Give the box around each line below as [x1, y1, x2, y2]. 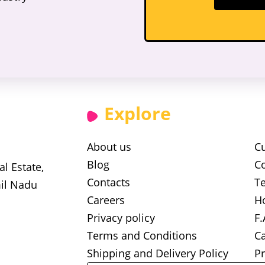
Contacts [87, 175, 130, 189]
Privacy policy [87, 211, 155, 225]
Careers [87, 193, 125, 207]
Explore [104, 101, 171, 125]
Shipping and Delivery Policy [87, 246, 228, 260]
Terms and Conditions [87, 228, 197, 243]
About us [87, 140, 131, 154]
